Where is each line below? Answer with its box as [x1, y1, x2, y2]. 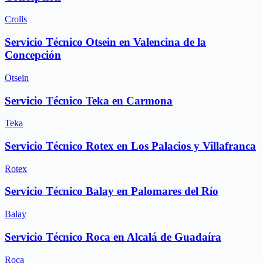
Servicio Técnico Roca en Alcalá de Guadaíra [5, 230, 221, 243]
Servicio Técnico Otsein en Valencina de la [5, 36, 206, 49]
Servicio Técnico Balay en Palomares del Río [5, 185, 218, 198]
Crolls [5, 14, 27, 25]
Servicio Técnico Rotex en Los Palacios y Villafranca [5, 139, 256, 152]
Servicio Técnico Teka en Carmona [5, 94, 173, 107]
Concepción [5, 49, 61, 62]
